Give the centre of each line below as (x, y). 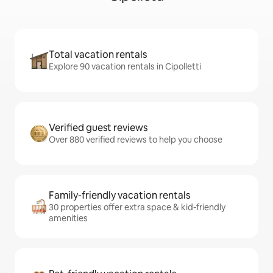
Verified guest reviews (98, 128)
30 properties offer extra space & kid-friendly (137, 207)
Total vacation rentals (98, 55)
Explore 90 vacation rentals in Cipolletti (125, 67)
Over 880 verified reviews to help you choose (136, 140)
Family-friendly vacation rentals (119, 196)
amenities (68, 218)
